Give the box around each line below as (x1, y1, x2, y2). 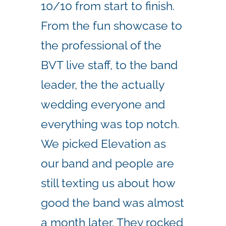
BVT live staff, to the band (41, 58, 178, 72)
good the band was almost (41, 195, 184, 209)
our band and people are (41, 156, 174, 170)
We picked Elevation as (41, 136, 166, 150)
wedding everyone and (41, 97, 165, 111)
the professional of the (41, 38, 161, 52)
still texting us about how (41, 176, 175, 190)
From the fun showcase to (41, 18, 182, 32)
